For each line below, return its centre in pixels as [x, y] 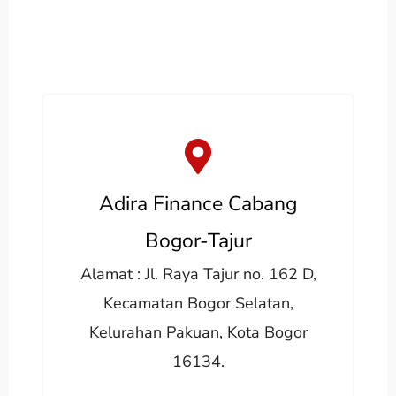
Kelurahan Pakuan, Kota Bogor [198, 332]
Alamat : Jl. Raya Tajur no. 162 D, [198, 274]
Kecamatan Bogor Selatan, [198, 303]
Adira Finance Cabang [198, 203]
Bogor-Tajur [198, 240]
